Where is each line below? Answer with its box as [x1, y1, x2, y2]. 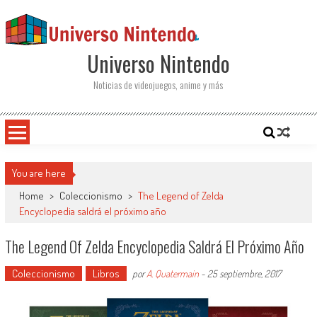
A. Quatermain [146, 267, 199, 279]
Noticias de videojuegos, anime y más [93, 77, 224, 92]
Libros [92, 267, 120, 280]
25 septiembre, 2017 [207, 267, 281, 279]
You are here [11, 166, 66, 180]
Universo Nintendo [86, 47, 230, 79]
